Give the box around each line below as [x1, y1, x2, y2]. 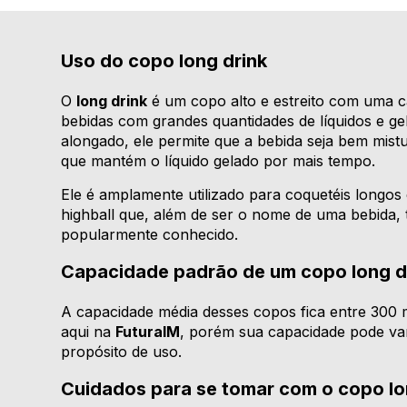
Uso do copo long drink [61, 50, 268, 73]
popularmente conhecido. [61, 225, 239, 244]
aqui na [61, 323, 116, 342]
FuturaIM [115, 323, 181, 342]
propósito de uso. [61, 342, 183, 362]
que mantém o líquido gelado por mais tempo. [61, 152, 376, 171]
